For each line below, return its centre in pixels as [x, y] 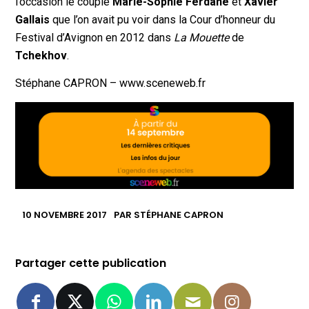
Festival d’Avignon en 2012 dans [95, 38]
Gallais [33, 20]
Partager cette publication [91, 263]
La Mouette [202, 38]
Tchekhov [41, 56]
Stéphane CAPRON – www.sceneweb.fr [111, 83]
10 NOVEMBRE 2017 [65, 215]
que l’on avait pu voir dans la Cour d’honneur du [163, 20]
